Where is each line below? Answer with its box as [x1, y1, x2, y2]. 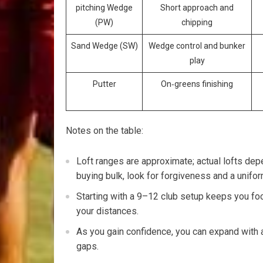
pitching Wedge [76, 3, 133, 13]
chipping [181, 18, 213, 28]
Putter [92, 79, 116, 89]
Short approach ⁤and [160, 3, 234, 13]
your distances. [76, 205, 139, 217]
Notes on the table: [66, 125, 143, 137]
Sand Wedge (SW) [70, 41, 138, 51]
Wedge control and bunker [149, 41, 245, 51]
